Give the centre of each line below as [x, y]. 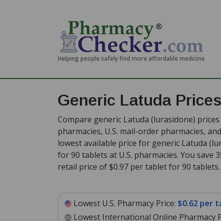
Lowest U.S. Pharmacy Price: [125, 203]
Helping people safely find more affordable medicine [131, 58]
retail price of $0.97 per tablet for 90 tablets [138, 167]
